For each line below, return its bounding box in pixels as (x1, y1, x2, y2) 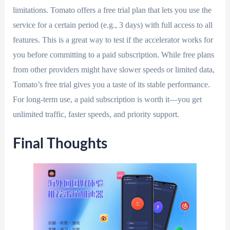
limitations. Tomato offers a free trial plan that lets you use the (12, 5, 212, 14)
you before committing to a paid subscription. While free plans (12, 50, 214, 59)
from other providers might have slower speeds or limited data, (12, 65, 215, 74)
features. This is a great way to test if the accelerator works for (12, 35, 213, 44)
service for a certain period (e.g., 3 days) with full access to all (12, 20, 213, 29)
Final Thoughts (12, 137, 107, 151)
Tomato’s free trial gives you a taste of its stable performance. (12, 80, 210, 89)
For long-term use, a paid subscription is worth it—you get (12, 94, 202, 104)
